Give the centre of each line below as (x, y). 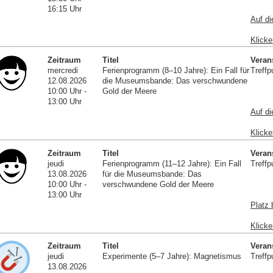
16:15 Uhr (65, 9)
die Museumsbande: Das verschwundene (175, 81)
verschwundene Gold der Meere (158, 184)
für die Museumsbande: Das (152, 174)
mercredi (63, 71)
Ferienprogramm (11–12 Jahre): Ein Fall (172, 163)
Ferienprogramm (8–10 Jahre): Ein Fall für (175, 71)
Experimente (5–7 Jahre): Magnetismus (172, 257)
